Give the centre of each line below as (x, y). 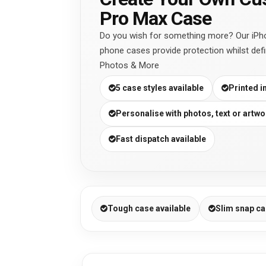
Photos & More (129, 65)
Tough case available (149, 208)
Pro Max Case (156, 18)
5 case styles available (160, 88)
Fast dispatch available (161, 139)
